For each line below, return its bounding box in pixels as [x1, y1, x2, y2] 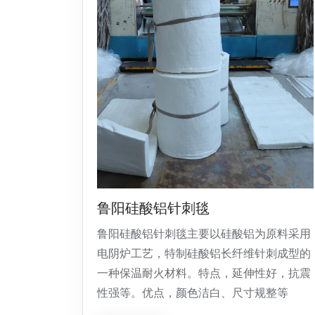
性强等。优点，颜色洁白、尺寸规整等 [97, 286, 288, 300]
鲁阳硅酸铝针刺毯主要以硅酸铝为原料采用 [97, 227, 311, 240]
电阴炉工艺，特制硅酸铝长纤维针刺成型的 [97, 247, 311, 260]
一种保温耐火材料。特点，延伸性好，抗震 [97, 266, 311, 280]
